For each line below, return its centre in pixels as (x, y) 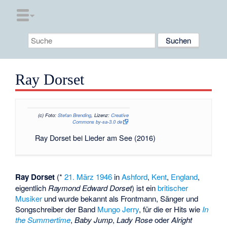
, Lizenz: (101, 115)
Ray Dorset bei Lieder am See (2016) (95, 138)
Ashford (135, 177)
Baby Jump (94, 220)
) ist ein (145, 188)
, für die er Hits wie (171, 209)
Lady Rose (135, 220)
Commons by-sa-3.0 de (98, 122)
